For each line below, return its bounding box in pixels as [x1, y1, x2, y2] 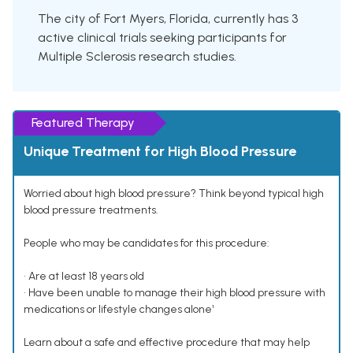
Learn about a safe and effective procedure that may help [24, 336, 310, 350]
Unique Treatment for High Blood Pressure [24, 143, 296, 161]
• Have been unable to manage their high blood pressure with [24, 286, 325, 300]
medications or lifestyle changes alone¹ [24, 303, 214, 317]
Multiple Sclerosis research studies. [38, 49, 236, 65]
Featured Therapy [32, 115, 135, 131]
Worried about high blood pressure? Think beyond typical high [24, 187, 324, 201]
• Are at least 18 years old [24, 269, 144, 284]
